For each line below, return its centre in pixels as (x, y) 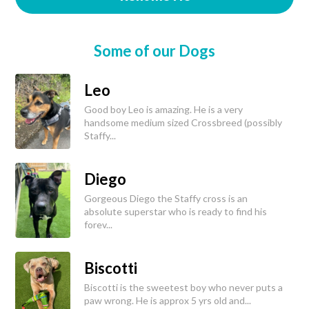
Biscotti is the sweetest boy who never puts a (183, 288)
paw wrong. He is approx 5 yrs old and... (168, 301)
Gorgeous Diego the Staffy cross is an (166, 199)
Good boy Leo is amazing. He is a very (163, 110)
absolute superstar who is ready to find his (176, 212)
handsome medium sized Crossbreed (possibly (183, 123)
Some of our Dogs (154, 51)
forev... (98, 225)
